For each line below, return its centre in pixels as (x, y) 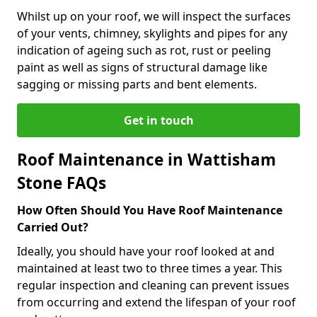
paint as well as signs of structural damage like (142, 67)
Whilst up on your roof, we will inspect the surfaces (154, 16)
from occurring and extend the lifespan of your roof (156, 302)
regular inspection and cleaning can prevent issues (153, 285)
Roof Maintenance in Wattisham (146, 159)
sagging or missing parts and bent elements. (137, 84)
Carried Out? (53, 227)
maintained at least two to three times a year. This (150, 268)
